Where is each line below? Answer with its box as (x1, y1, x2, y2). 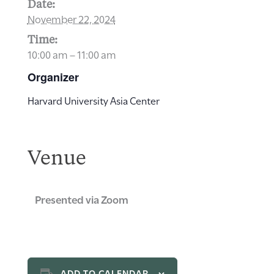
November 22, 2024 (27, 10, 116, 27)
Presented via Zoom (34, 191, 128, 207)
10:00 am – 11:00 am (27, 46, 116, 62)
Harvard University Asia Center (27, 93, 160, 108)
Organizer (27, 69, 79, 86)
